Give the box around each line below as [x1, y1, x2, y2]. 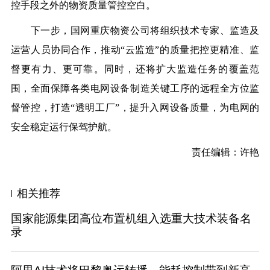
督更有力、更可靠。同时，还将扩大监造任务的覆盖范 [10, 64, 260, 75]
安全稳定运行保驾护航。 [10, 122, 117, 133]
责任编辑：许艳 [192, 147, 260, 158]
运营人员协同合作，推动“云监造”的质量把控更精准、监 [10, 45, 260, 55]
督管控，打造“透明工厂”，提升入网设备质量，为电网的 [10, 102, 260, 113]
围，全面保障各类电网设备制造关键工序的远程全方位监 [10, 83, 260, 94]
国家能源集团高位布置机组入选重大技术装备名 [10, 212, 251, 225]
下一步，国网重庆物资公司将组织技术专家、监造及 [10, 25, 260, 36]
